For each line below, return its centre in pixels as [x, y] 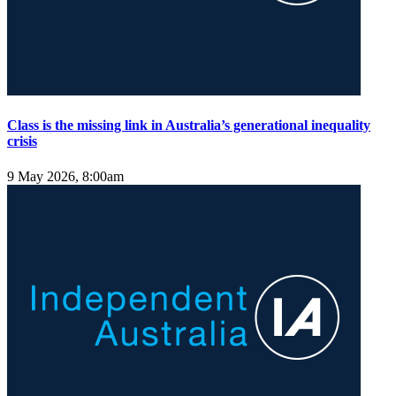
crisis [22, 141]
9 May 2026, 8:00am [65, 176]
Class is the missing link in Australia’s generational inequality [189, 126]
